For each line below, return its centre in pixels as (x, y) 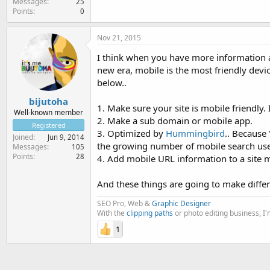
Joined (23, 137)
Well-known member (49, 112)
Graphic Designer (181, 203)
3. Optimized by (131, 133)
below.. (112, 82)
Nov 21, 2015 (119, 37)
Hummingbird (195, 133)
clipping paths (150, 213)
